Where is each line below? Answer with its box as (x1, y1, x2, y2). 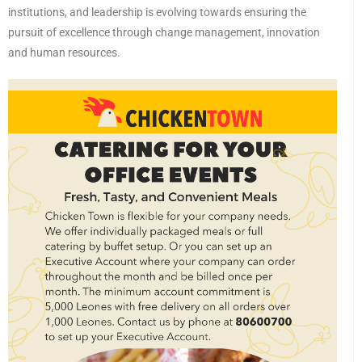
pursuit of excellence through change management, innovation (8, 26, 320, 40)
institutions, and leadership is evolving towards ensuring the (8, 6, 306, 19)
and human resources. (8, 46, 120, 60)
